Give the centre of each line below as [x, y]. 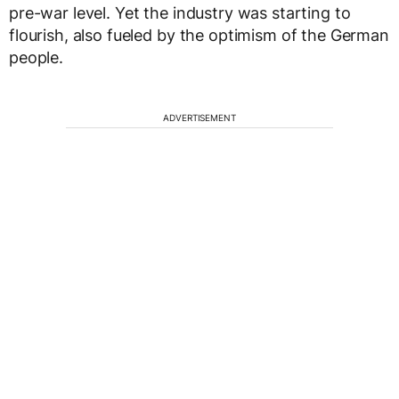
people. [37, 58]
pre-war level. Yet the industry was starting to [180, 13]
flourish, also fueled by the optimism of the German [199, 36]
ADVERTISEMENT [199, 118]
